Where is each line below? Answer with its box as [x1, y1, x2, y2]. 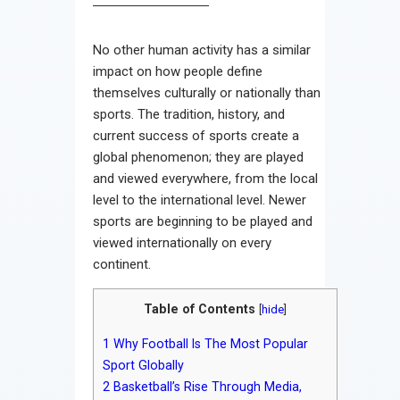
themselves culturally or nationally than [93, 84, 321, 101]
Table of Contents [144, 301, 255, 316]
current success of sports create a [93, 127, 299, 144]
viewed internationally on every [93, 234, 271, 251]
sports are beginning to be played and [93, 212, 312, 229]
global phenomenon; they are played [93, 148, 304, 165]
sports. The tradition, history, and [93, 105, 285, 122]
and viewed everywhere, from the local [93, 170, 318, 187]
